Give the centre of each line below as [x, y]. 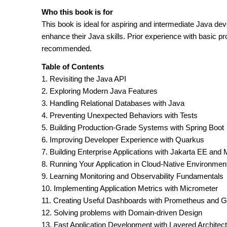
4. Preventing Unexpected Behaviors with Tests [120, 115]
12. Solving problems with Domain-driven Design [122, 213]
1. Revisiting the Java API [84, 79]
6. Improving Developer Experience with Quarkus [123, 140]
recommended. [67, 48]
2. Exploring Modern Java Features [100, 91]
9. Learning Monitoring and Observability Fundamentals [133, 176]
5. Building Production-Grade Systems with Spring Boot [133, 127]
